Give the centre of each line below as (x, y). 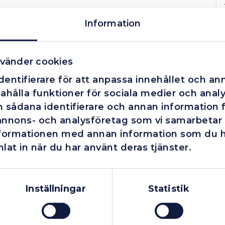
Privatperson (37, 181)
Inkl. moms (196, 180)
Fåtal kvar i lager (194, 200)
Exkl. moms (195, 155)
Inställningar (56, 189)
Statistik (169, 189)
